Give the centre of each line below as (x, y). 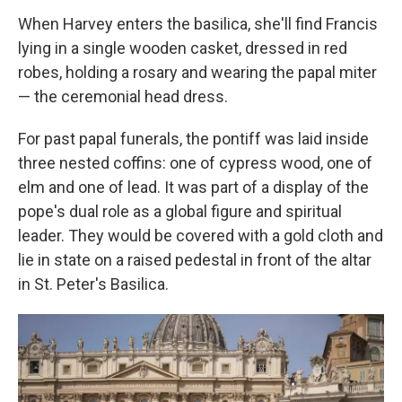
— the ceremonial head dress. (123, 96)
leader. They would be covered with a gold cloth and (201, 236)
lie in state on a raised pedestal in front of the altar (195, 260)
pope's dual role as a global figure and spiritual (180, 211)
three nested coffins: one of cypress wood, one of (195, 163)
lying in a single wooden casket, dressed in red (183, 48)
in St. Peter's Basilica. (93, 284)
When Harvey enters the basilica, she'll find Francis (198, 24)
